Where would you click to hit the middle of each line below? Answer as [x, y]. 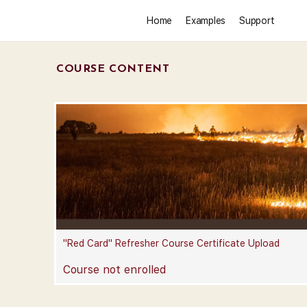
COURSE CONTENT [113, 69]
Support [257, 21]
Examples [206, 21]
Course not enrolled [114, 269]
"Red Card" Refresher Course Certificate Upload [171, 243]
